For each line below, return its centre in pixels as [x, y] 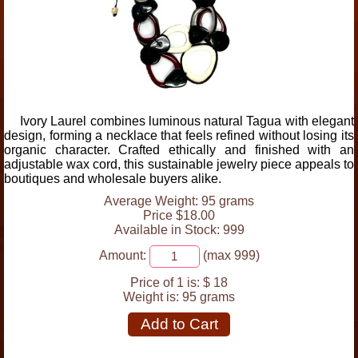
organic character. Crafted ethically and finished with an [179, 150]
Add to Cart [179, 324]
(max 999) [229, 256]
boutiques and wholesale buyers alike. [113, 179]
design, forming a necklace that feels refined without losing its [179, 135]
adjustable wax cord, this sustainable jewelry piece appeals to [179, 164]
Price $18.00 [179, 215]
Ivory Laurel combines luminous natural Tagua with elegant [187, 121]
